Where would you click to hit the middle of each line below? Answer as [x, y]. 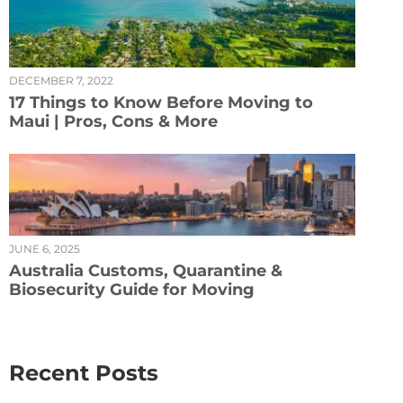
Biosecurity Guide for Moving [132, 290]
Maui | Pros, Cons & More [113, 122]
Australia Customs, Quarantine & [146, 271]
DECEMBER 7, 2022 [61, 81]
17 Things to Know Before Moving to [161, 103]
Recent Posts [84, 373]
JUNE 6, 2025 [45, 249]
